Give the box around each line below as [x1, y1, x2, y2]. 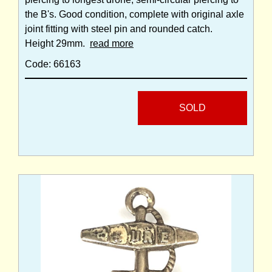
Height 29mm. [25, 38, 90, 49]
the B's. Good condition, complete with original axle [25, 9, 244, 20]
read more [90, 38, 134, 49]
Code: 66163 [25, 59, 81, 70]
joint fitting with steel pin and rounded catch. [25, 24, 212, 35]
